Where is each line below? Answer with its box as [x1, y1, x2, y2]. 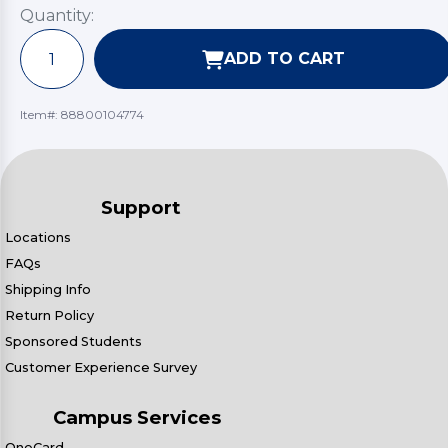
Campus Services [53, 406, 221, 429]
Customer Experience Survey [5, 360, 197, 375]
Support [101, 196, 181, 219]
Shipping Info [5, 282, 91, 297]
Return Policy [5, 308, 94, 323]
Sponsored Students [5, 334, 142, 349]
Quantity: [20, 6, 94, 25]
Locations [5, 230, 71, 245]
